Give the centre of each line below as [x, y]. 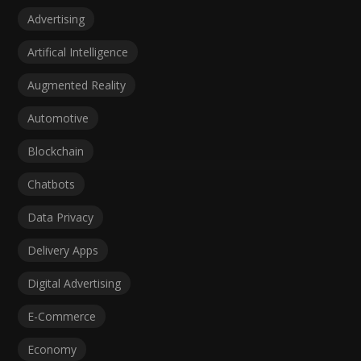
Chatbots [52, 185]
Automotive [58, 118]
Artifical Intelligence [78, 52]
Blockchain [56, 151]
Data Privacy [61, 218]
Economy [52, 350]
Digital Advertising [75, 284]
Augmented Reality [77, 85]
